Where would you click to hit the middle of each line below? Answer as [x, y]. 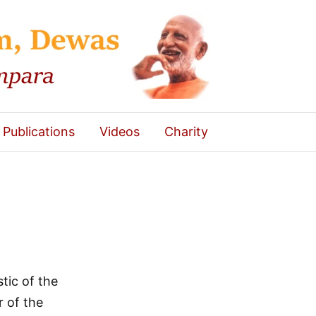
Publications [38, 132]
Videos [119, 132]
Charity [186, 132]
